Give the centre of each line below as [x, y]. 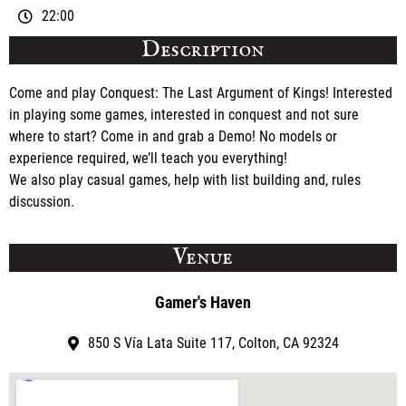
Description [203, 49]
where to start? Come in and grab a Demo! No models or [173, 136]
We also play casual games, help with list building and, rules [185, 179]
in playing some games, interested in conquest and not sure [184, 114]
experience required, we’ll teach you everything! [148, 158]
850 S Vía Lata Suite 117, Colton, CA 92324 [213, 343]
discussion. [42, 201]
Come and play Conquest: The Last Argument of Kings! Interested [201, 92]
